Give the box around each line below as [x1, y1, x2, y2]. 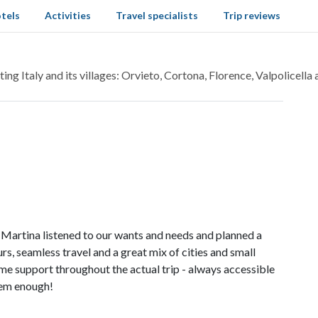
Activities [44, 9, 91, 21]
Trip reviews [223, 9, 281, 21]
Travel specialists [115, 9, 198, 21]
